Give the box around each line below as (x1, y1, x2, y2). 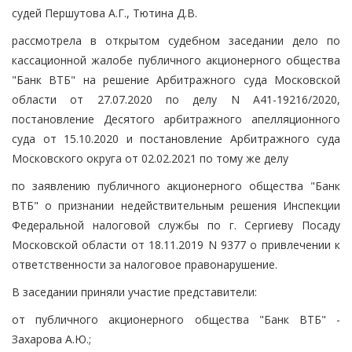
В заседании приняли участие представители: (12, 284, 257, 299)
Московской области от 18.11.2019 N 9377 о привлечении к (12, 236, 340, 252)
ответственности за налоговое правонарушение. (12, 256, 277, 272)
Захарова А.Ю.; (12, 331, 91, 346)
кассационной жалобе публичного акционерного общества (12, 52, 340, 68)
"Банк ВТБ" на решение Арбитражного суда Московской (12, 71, 340, 87)
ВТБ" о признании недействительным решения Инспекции (12, 197, 340, 213)
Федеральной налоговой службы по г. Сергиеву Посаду (12, 217, 340, 233)
